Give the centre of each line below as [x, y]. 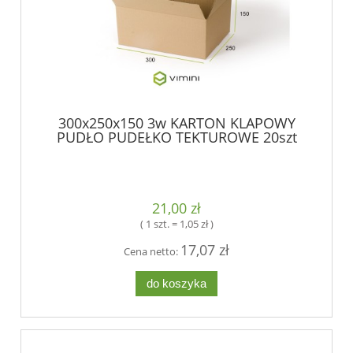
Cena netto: [152, 252]
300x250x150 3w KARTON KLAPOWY [176, 123]
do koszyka [176, 284]
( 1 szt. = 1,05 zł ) [176, 224]
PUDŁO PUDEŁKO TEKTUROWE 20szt [176, 137]
